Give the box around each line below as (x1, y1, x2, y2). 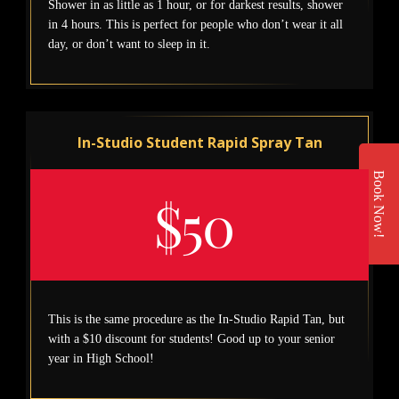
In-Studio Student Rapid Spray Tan (77, 133, 322, 153)
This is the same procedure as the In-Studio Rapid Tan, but (48, 313, 346, 327)
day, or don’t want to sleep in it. (48, 37, 211, 52)
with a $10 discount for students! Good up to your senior (48, 332, 336, 346)
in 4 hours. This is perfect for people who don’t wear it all (48, 18, 344, 32)
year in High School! (48, 352, 155, 366)
